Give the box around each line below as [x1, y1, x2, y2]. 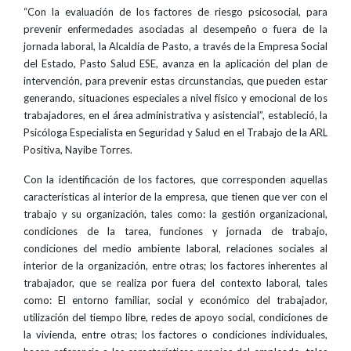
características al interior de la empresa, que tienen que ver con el [24, 190, 327, 203]
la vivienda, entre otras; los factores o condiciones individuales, [24, 328, 327, 341]
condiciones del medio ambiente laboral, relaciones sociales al [24, 242, 327, 255]
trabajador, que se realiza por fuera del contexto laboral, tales [24, 277, 327, 289]
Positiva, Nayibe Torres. [24, 143, 132, 156]
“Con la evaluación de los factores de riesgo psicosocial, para [24, 5, 327, 18]
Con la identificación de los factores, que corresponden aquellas [24, 173, 327, 186]
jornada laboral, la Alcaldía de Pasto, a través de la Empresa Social [24, 40, 327, 52]
